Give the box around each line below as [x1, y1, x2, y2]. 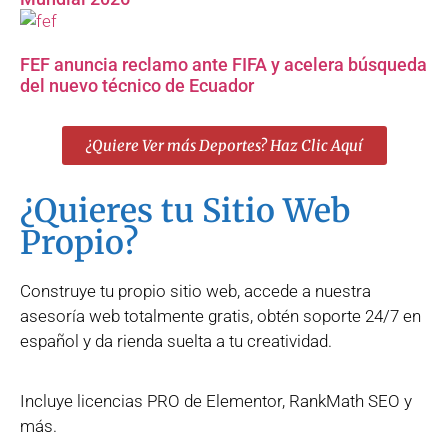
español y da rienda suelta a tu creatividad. [20, 331, 332, 352]
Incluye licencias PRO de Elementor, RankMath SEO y [20, 390, 412, 411]
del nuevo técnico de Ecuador [20, 75, 254, 97]
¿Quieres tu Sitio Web [20, 191, 350, 232]
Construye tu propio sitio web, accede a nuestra [20, 281, 371, 302]
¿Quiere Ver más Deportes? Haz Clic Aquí [85, 136, 363, 156]
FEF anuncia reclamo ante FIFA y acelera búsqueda [20, 54, 427, 76]
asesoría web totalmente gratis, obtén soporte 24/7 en [20, 306, 421, 327]
